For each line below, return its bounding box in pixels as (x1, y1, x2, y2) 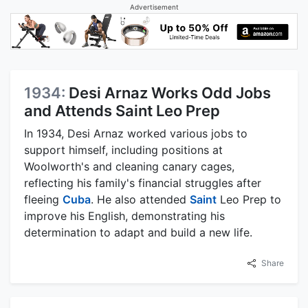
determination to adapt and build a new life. (24, 225, 252, 239)
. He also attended (91, 192, 190, 206)
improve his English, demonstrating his (24, 209, 225, 223)
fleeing (24, 192, 63, 206)
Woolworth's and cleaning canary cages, (24, 159, 234, 173)
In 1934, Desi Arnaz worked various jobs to (24, 126, 247, 140)
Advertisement (129, 2, 179, 11)
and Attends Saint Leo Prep (24, 102, 220, 120)
